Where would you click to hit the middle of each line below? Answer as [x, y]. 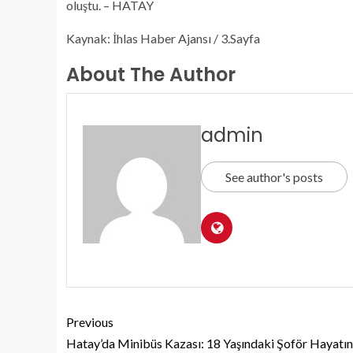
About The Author [151, 74]
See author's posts [274, 177]
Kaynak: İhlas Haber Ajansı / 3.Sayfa [163, 38]
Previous [90, 322]
